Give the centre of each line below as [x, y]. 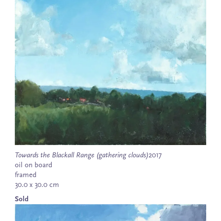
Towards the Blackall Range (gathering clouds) [82, 156]
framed [26, 176]
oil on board [34, 166]
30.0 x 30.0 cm [37, 185]
